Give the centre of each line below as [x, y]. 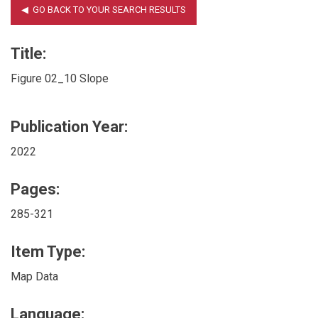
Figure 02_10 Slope [60, 78]
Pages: [35, 189]
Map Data [34, 276]
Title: [28, 53]
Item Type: [48, 251]
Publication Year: [69, 126]
